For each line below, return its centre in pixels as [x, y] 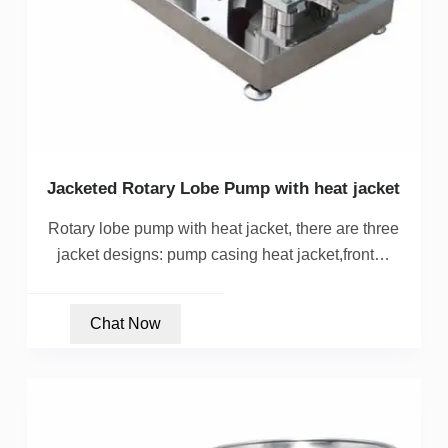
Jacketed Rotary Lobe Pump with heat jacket [224, 188]
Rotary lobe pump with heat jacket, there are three [224, 228]
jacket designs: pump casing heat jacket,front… [224, 254]
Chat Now [125, 323]
